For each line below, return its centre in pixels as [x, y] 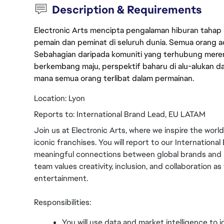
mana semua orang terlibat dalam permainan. [114, 78]
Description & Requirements [127, 10]
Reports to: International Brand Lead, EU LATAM [120, 114]
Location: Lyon [59, 98]
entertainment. [61, 178]
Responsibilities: [62, 202]
